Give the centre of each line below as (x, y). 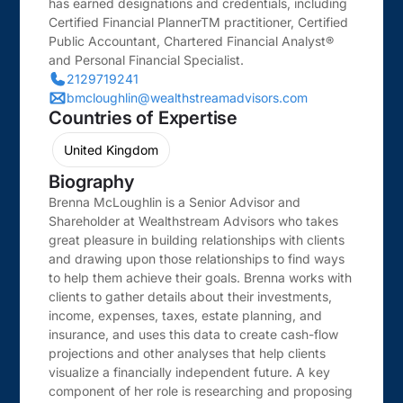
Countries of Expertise (143, 118)
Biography (91, 182)
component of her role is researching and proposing (201, 391)
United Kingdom (112, 150)
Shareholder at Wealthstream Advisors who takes (194, 221)
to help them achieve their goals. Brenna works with (201, 278)
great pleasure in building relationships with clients (197, 240)
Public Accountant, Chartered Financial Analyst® (192, 41)
